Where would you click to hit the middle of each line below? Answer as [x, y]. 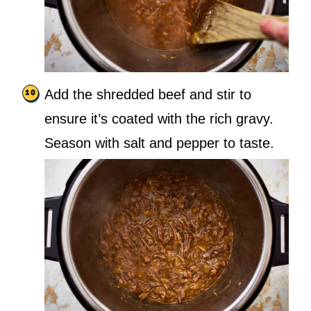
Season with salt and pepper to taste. [159, 143]
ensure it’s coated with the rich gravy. [159, 118]
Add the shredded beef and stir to [148, 94]
